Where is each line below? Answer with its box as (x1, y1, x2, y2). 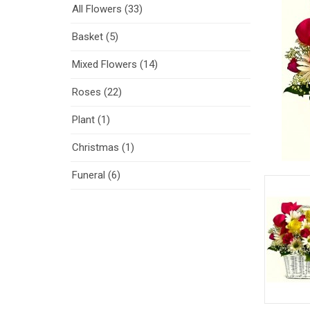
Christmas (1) (72, 141, 134, 154)
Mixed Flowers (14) (72, 58, 158, 71)
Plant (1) (72, 113, 110, 126)
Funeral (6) (72, 169, 120, 181)
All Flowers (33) (72, 3, 143, 15)
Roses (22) (72, 86, 122, 98)
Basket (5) (72, 30, 118, 43)
